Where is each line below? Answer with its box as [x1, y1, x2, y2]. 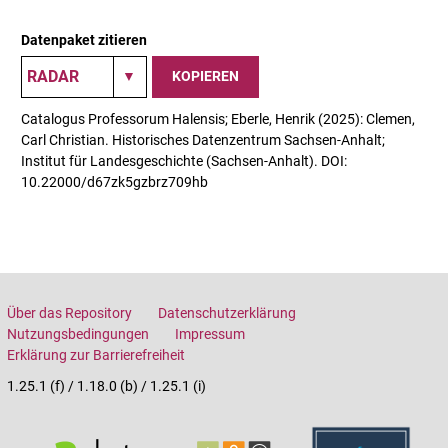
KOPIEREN [172, 68, 239, 85]
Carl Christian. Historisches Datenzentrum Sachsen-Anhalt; [21, 131, 385, 148]
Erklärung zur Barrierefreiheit [7, 346, 185, 363]
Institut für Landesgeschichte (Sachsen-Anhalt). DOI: [21, 152, 347, 169]
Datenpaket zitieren [21, 31, 147, 48]
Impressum [175, 325, 245, 342]
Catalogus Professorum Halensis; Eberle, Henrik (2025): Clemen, [21, 110, 415, 127]
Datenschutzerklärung [158, 304, 296, 321]
